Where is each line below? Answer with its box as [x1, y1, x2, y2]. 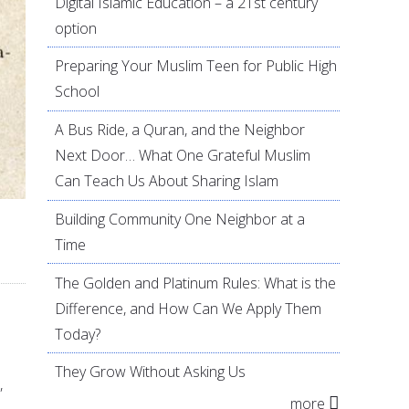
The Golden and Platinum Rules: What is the [55, 272, 337, 293]
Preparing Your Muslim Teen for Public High [55, 56, 338, 77]
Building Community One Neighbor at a [55, 208, 306, 229]
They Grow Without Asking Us [55, 362, 246, 383]
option [55, 17, 98, 38]
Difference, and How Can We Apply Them [55, 298, 322, 319]
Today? [55, 323, 101, 344]
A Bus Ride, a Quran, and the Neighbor [55, 120, 306, 141]
